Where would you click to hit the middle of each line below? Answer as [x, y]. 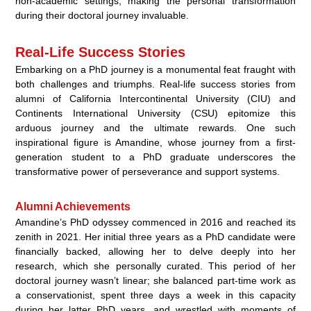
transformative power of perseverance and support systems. [148, 172]
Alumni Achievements [73, 207]
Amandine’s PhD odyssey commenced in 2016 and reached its [155, 222]
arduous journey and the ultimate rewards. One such [155, 128]
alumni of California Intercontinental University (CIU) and [155, 99]
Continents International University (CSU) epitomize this [155, 114]
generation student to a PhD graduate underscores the [155, 157]
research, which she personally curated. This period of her [155, 266]
